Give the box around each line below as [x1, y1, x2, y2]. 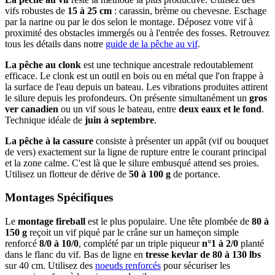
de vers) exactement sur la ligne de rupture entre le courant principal [5, 146, 266, 157]
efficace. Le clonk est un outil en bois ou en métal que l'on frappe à [5, 70, 263, 81]
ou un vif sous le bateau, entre [58, 103, 179, 114]
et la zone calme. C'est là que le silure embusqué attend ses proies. [5, 157, 259, 168]
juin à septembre [85, 114, 154, 125]
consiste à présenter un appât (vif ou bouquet [93, 135, 268, 146]
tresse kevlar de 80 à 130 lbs [145, 249, 261, 260]
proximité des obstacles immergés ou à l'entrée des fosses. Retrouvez [5, 27, 269, 38]
